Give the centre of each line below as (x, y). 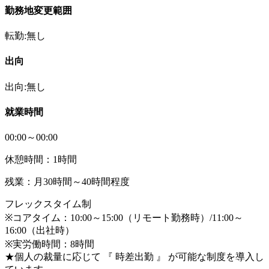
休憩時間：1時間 (41, 160)
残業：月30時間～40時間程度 (67, 182)
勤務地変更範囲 (38, 10)
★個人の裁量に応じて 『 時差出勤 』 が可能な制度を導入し (134, 257)
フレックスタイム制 (48, 204)
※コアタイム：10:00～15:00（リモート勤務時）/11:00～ (124, 218)
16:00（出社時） (40, 231)
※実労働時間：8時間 (50, 244)
